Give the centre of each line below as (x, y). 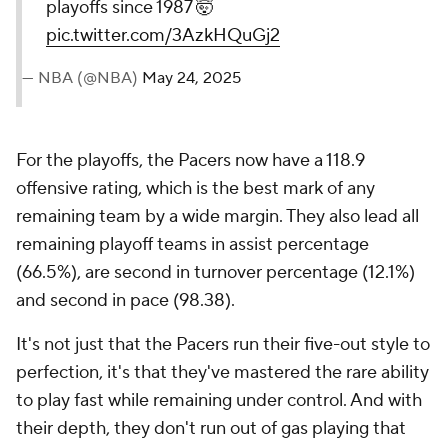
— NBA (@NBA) (82, 77)
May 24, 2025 (191, 77)
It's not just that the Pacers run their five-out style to (223, 344)
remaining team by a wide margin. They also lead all (217, 216)
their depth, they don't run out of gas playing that (211, 428)
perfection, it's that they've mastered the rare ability (222, 372)
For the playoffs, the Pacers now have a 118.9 (190, 160)
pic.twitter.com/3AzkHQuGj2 (163, 35)
